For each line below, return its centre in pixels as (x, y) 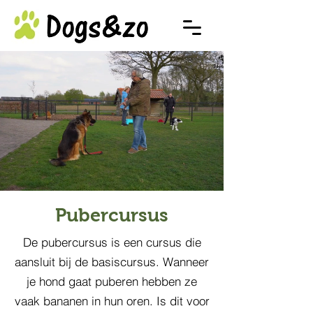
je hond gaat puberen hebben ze (112, 281)
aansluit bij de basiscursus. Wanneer (112, 262)
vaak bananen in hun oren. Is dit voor (112, 301)
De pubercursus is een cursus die (112, 242)
